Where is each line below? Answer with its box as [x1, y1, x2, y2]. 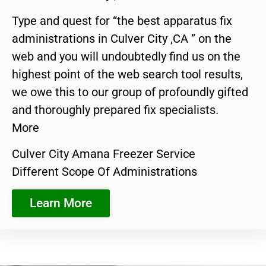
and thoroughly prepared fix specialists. [12, 102, 218, 117]
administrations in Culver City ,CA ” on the [12, 31, 232, 46]
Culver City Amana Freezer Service [12, 147, 195, 161]
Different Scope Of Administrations [12, 164, 197, 179]
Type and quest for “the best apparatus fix [12, 13, 232, 28]
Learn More [30, 195, 92, 210]
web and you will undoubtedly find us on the [12, 49, 240, 64]
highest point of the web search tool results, [12, 66, 243, 81]
